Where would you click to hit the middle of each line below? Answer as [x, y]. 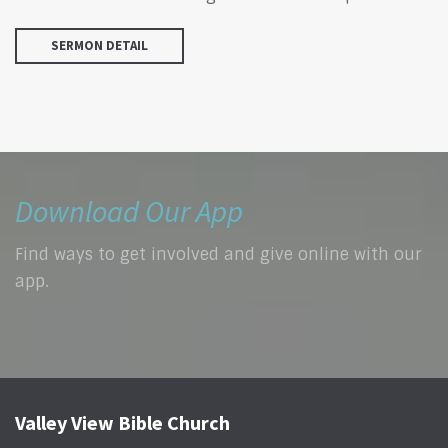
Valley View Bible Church [122, 423]
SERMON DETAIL [99, 45]
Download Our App [129, 210]
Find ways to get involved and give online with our [218, 255]
